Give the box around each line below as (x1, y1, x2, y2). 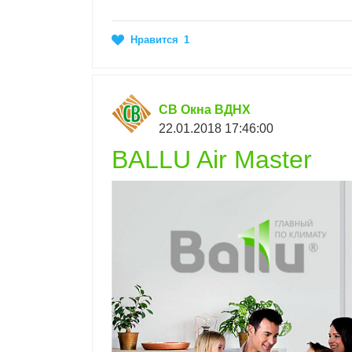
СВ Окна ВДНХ (159, 103, 251, 117)
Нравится (130, 34, 178, 46)
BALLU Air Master (112, 145, 312, 174)
